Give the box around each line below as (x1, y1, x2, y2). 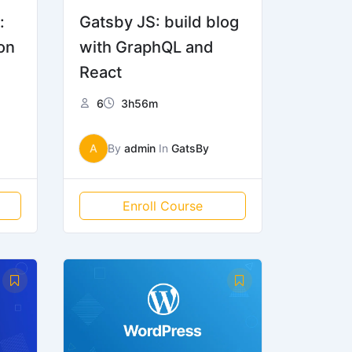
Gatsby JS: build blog (79, 13, 240, 32)
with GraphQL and (79, 38, 214, 57)
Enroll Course (123, 198, 203, 214)
